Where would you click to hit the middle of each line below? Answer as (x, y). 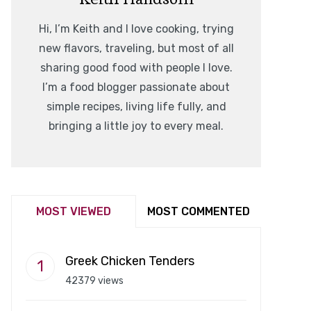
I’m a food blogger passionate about (136, 87)
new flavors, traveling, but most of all (136, 49)
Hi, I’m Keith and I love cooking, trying (136, 29)
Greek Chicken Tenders (130, 261)
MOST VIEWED (74, 212)
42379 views (94, 281)
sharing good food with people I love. (136, 68)
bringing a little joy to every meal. (136, 126)
